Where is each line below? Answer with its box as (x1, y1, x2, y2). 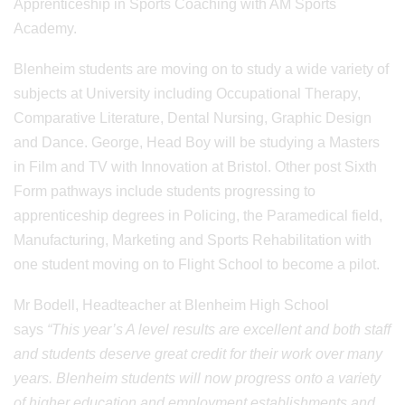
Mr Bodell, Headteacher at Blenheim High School (14, 297, 329, 313)
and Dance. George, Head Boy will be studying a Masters (14, 135, 380, 150)
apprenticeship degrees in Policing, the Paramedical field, (14, 208, 382, 223)
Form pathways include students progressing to (14, 184, 316, 199)
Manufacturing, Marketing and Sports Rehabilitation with (14, 232, 372, 248)
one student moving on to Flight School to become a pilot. (14, 257, 380, 272)
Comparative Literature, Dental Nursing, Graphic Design (14, 110, 372, 126)
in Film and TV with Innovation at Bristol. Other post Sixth (14, 159, 377, 174)
